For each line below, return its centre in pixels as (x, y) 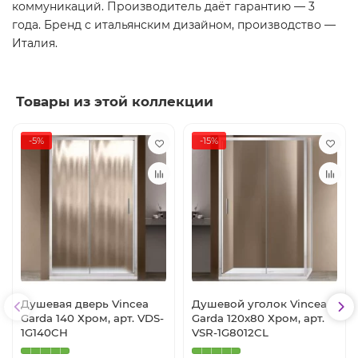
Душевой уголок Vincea (259, 303)
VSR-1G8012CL (230, 332)
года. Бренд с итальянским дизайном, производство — (174, 25)
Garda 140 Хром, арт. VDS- (92, 318)
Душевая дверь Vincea (85, 303)
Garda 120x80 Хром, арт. (258, 318)
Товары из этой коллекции (115, 102)
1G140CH (44, 332)
